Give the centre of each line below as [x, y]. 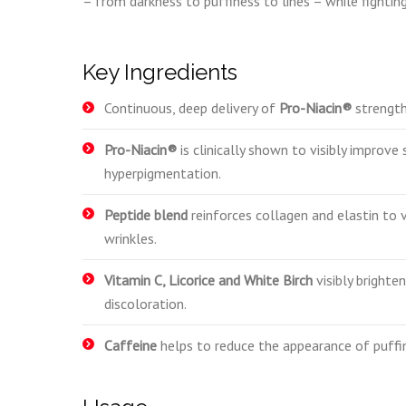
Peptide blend [148, 215]
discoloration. [145, 304]
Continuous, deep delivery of [192, 108]
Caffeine [132, 345]
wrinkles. [130, 238]
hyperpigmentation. [163, 173]
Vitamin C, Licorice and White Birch [210, 280]
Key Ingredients [160, 72]
